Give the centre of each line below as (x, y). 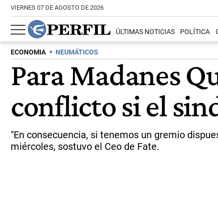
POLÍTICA (195, 32)
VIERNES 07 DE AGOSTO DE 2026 (57, 8)
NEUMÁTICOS (77, 52)
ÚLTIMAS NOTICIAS (145, 32)
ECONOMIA (28, 52)
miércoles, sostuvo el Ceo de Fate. (85, 146)
